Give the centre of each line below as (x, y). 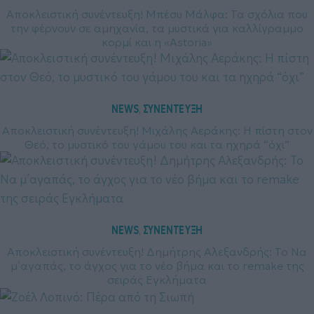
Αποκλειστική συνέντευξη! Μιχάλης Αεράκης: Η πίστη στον (157, 131)
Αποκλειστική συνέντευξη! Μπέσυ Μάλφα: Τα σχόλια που (157, 14)
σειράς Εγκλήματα (157, 280)
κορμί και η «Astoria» (157, 42)
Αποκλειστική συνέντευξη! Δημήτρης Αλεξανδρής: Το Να (157, 252)
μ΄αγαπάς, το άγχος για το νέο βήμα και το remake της (157, 266)
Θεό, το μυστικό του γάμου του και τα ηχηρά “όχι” (157, 145)
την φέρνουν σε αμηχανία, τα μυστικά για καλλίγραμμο (157, 28)
